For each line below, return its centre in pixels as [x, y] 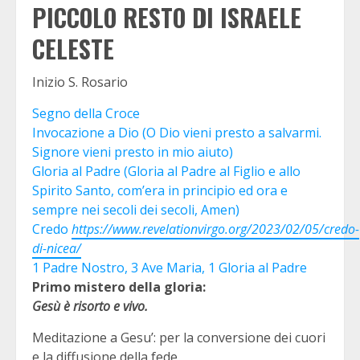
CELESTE [73, 48]
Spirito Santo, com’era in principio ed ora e [160, 190]
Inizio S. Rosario [80, 82]
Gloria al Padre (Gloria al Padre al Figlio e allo [166, 171]
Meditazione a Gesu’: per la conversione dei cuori [179, 337]
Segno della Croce [86, 113]
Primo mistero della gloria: [119, 286]
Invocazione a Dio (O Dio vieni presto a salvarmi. [177, 132]
